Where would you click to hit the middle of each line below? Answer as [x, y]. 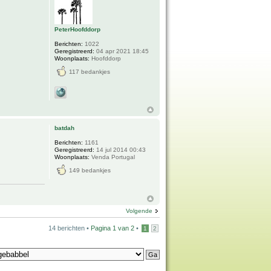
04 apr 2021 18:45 [122, 51]
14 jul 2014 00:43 [120, 150]
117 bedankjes [90, 72]
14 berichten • [70, 228]
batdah [65, 128]
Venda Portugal [113, 157]
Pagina [102, 228]
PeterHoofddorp [78, 30]
